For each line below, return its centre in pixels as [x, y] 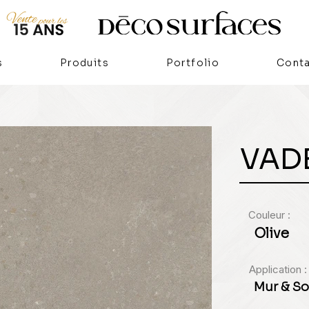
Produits [84, 62]
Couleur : [269, 215]
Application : [278, 269]
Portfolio [193, 62]
